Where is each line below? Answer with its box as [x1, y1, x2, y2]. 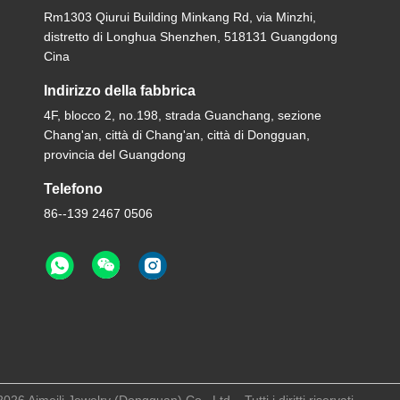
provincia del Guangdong [44, 147, 187, 162]
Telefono [44, 181, 104, 196]
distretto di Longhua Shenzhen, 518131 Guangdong [44, 29, 338, 44]
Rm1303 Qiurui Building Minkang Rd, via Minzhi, [44, 10, 317, 24]
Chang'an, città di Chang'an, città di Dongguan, [44, 128, 311, 142]
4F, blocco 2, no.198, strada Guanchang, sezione [44, 108, 322, 122]
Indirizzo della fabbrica [44, 83, 196, 98]
